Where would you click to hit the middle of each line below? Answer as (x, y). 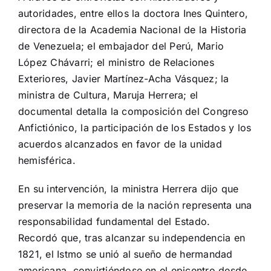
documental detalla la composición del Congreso (134, 112)
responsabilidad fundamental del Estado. (114, 222)
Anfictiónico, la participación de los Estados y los (135, 128)
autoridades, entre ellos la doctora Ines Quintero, (133, 14)
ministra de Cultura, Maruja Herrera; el (108, 95)
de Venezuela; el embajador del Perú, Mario (121, 46)
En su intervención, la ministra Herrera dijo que (129, 189)
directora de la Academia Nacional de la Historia (132, 30)
